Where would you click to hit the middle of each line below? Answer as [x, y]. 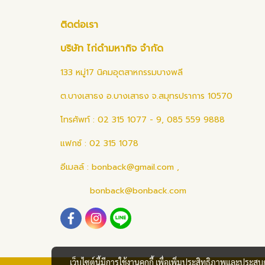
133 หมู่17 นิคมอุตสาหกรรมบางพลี [122, 72]
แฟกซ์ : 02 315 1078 [99, 143]
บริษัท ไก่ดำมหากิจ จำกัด [112, 49]
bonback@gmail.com [133, 167]
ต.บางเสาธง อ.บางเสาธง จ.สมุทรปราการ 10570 [146, 96]
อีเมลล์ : [76, 167]
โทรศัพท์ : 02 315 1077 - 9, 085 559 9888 [143, 120]
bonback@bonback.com [123, 191]
